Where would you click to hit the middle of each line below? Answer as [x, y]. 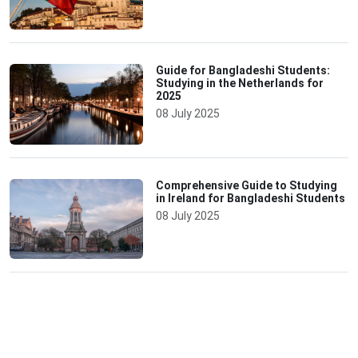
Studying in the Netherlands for [240, 84]
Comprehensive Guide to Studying [247, 185]
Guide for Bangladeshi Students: [243, 71]
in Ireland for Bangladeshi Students [251, 198]
